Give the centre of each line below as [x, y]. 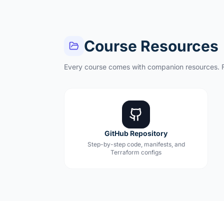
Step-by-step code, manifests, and [136, 144]
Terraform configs [136, 152]
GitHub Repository [136, 133]
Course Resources [151, 46]
